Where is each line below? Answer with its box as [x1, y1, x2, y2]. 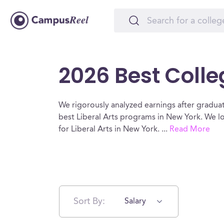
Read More [169, 125, 210, 133]
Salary [124, 197, 146, 205]
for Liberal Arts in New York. [58, 125, 161, 133]
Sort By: [73, 196, 105, 206]
